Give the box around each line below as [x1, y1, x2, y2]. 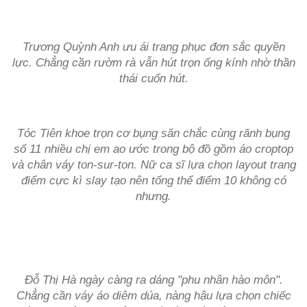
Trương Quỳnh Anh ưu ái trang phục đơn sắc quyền [22, 40, 285, 53]
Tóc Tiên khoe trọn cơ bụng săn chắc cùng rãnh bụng [17, 127, 290, 140]
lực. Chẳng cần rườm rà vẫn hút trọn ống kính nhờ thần [12, 56, 295, 69]
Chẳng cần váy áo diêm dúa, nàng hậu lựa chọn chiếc [16, 289, 291, 302]
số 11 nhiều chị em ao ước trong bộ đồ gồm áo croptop [14, 143, 293, 156]
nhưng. [136, 190, 171, 203]
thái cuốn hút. [119, 72, 188, 85]
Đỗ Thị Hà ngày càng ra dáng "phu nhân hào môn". [24, 273, 283, 286]
